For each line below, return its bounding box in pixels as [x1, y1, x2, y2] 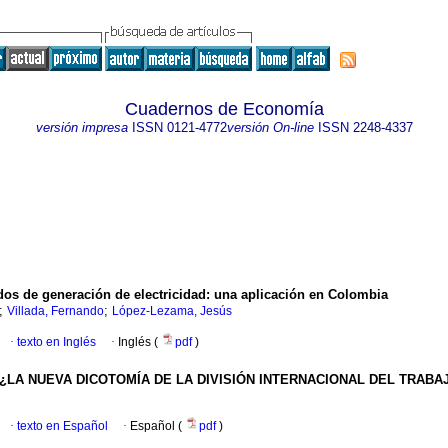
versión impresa [35, 120, 128, 135]
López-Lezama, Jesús [112, 304, 232, 319]
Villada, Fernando [7, 304, 104, 319]
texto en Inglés [17, 335, 96, 350]
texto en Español [17, 419, 108, 434]
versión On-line [226, 120, 314, 135]
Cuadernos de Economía [124, 99, 324, 119]
